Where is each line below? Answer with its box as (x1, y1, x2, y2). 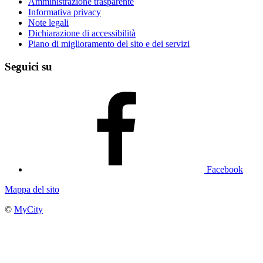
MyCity (14, 204, 43, 214)
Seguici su (5, 60, 52, 73)
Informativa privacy (28, 7, 101, 18)
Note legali (28, 18, 69, 28)
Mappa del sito (5, 184, 59, 194)
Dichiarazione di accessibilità (28, 28, 136, 39)
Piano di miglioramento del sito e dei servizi (28, 39, 190, 49)
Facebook (207, 164, 243, 174)
